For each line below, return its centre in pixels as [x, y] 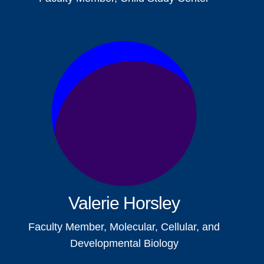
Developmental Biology [124, 244]
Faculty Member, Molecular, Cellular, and [124, 227]
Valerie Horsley [124, 203]
